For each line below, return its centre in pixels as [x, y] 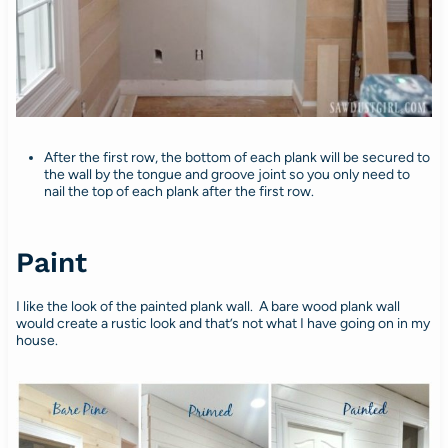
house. [36, 341]
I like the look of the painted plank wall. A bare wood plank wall [207, 307]
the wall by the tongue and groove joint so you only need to [226, 175]
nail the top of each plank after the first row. [178, 192]
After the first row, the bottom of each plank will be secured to [236, 158]
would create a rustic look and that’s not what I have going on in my [222, 324]
